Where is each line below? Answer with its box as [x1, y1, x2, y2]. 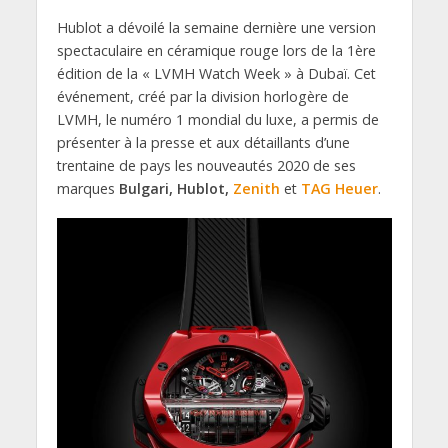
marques [56, 178, 119, 198]
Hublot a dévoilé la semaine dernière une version [56, 17, 376, 37]
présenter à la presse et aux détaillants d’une [56, 132, 350, 152]
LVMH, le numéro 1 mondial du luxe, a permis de [56, 109, 379, 129]
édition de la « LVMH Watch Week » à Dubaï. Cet [56, 63, 376, 83]
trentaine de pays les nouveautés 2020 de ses [56, 155, 356, 175]
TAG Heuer [300, 178, 378, 198]
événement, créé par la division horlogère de [56, 86, 349, 106]
